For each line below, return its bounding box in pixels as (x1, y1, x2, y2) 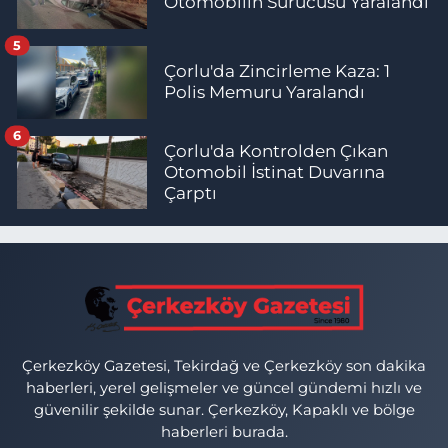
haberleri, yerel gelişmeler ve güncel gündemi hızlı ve (26, 379, 422, 398)
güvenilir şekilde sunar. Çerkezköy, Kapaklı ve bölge (33, 401, 415, 420)
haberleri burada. (160, 423, 288, 442)
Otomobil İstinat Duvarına (164, 162, 385, 183)
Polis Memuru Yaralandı (164, 82, 365, 103)
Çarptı (164, 183, 217, 204)
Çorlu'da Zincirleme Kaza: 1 (164, 61, 390, 82)
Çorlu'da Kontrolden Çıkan (164, 141, 388, 162)
